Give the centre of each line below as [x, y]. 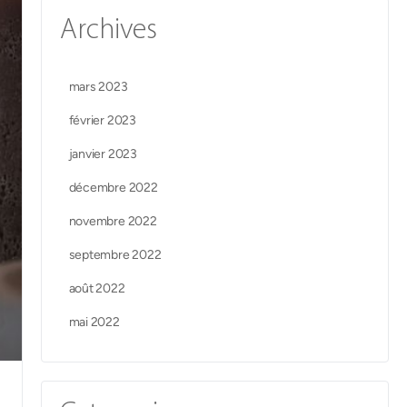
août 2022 [97, 288]
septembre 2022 [115, 255]
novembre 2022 [113, 221]
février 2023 [102, 120]
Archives [108, 31]
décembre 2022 [113, 188]
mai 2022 [94, 322]
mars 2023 [98, 87]
